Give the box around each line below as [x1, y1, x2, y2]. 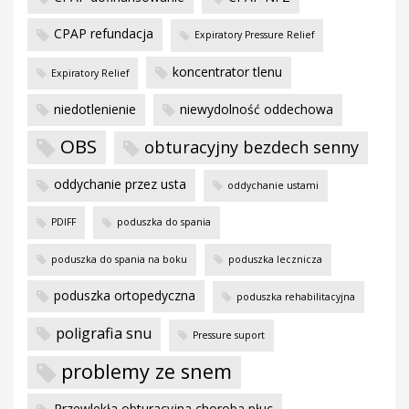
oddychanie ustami [227, 179, 319, 193]
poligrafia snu [56, 323, 152, 343]
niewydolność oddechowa [180, 100, 333, 118]
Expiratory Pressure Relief [194, 28, 314, 42]
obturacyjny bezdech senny [144, 136, 359, 159]
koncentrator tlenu [173, 62, 282, 80]
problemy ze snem [61, 358, 232, 385]
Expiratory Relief [51, 66, 129, 79]
